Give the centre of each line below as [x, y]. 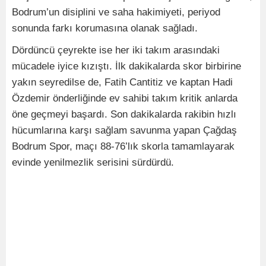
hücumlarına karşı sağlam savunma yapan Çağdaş [124, 130]
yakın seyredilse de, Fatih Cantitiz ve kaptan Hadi [122, 82]
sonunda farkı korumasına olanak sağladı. [105, 28]
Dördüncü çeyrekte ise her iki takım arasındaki [116, 50]
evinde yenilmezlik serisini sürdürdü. [93, 162]
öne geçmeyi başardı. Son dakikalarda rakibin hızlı [124, 114]
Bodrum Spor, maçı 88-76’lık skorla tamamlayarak [123, 146]
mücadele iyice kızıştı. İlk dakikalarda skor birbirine [126, 66]
